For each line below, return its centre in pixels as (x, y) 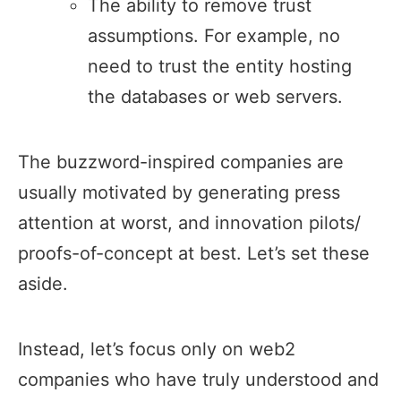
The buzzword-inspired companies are (181, 162)
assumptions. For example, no (214, 36)
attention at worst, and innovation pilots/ (189, 223)
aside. (43, 284)
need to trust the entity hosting (220, 67)
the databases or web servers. (216, 97)
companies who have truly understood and (198, 380)
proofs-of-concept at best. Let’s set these (194, 254)
